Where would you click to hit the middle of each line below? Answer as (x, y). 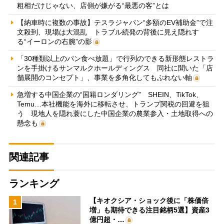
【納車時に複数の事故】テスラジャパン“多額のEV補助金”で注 (115, 22)
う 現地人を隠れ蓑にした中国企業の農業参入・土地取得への (115, 113)
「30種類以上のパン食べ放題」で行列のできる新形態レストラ (115, 58)
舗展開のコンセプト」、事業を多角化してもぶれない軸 (104, 77)
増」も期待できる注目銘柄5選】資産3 (150, 210)
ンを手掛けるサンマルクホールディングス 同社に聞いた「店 (115, 68)
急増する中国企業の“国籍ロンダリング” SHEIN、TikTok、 (110, 94)
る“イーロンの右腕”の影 (54, 41)
